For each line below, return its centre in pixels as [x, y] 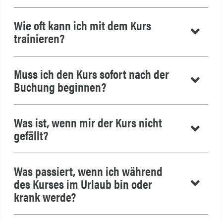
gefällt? [31, 135]
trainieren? [39, 38]
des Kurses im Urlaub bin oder [83, 183]
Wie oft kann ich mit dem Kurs [82, 25]
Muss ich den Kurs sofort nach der [91, 74]
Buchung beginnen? [60, 87]
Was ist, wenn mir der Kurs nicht [88, 122]
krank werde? [45, 196]
